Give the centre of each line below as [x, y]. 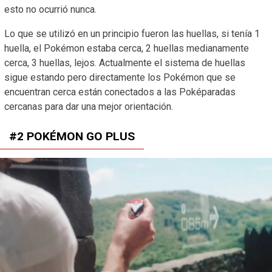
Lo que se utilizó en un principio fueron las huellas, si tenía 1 [132, 33]
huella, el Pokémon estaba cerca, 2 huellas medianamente [127, 48]
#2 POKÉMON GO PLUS [72, 136]
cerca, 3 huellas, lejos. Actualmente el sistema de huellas [125, 63]
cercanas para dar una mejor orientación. [89, 106]
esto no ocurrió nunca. [50, 9]
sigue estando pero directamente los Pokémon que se [120, 77]
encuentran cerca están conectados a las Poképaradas [120, 92]
